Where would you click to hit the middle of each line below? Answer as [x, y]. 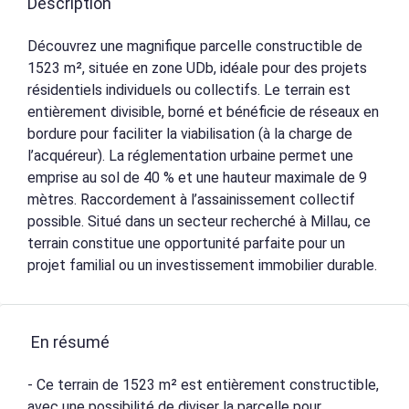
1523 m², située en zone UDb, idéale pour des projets [197, 68]
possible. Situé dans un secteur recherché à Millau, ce [199, 221]
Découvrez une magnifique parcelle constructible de [195, 46]
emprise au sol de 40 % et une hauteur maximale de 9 [197, 178]
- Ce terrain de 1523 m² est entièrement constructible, [203, 385]
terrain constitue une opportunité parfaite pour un [186, 243]
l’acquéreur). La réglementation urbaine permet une [190, 156]
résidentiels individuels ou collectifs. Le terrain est [189, 90]
